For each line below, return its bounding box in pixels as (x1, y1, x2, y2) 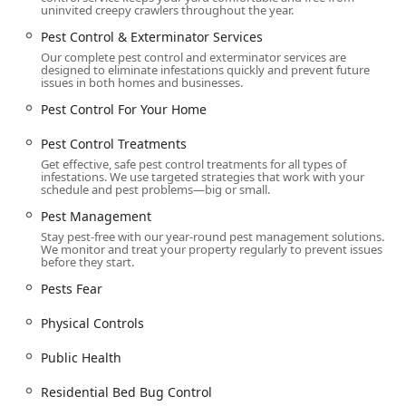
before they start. (41, 254, 134, 271)
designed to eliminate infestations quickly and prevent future (41, 62, 370, 79)
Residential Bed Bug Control (41, 383, 212, 401)
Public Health (41, 349, 121, 367)
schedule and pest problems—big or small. (41, 181, 270, 198)
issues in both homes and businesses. (41, 74, 243, 92)
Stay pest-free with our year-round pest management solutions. (41, 228, 384, 246)
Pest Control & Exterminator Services (41, 28, 263, 46)
